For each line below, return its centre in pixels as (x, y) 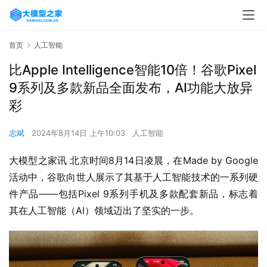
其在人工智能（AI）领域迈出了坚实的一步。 (104, 211)
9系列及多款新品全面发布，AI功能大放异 (131, 88)
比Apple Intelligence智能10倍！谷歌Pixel (133, 70)
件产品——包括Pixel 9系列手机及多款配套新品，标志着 (133, 194)
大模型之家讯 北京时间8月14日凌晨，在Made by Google (133, 161)
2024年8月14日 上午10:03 (80, 133)
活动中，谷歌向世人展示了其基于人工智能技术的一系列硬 (133, 177)
